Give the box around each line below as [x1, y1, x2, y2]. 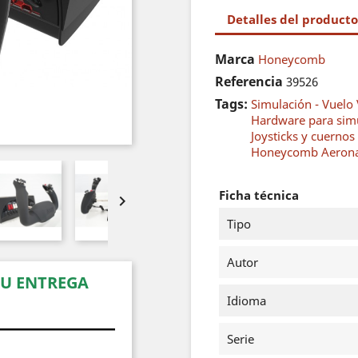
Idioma [227, 292, 266, 308]
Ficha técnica [219, 187, 299, 203]
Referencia [215, 73, 283, 90]
